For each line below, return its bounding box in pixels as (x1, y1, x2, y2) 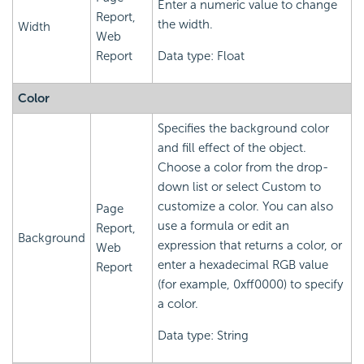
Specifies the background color (158, 121, 329, 136)
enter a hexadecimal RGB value (158, 258, 328, 273)
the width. (158, 17, 213, 32)
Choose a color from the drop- (158, 160, 328, 175)
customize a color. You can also (158, 199, 333, 214)
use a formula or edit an (158, 219, 289, 234)
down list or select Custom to (158, 180, 321, 195)
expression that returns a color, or (158, 238, 342, 253)
